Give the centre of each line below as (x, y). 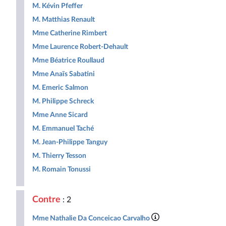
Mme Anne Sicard (60, 115)
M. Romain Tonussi (62, 169)
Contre (46, 200)
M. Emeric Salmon (60, 88)
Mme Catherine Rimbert (70, 33)
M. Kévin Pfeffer (58, 6)
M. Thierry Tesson (59, 156)
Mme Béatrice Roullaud (68, 60)
